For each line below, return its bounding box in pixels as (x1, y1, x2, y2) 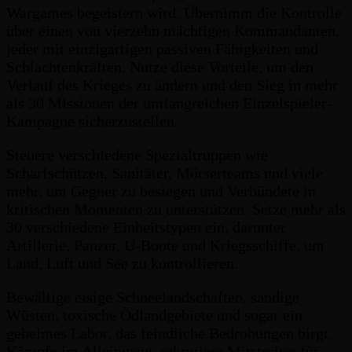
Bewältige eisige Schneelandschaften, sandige (6, 288, 299, 306)
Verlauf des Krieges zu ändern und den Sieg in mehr (6, 75, 338, 93)
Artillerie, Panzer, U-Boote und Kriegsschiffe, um (6, 236, 324, 254)
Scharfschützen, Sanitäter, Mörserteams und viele (6, 163, 323, 181)
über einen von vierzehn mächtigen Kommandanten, (6, 21, 339, 39)
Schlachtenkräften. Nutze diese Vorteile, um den (6, 57, 313, 75)
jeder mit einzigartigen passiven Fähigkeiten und (6, 39, 318, 57)
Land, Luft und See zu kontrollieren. (6, 254, 238, 272)
